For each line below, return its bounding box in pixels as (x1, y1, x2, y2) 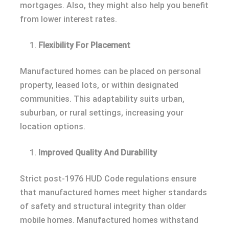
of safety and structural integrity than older (20, 201, 186, 212)
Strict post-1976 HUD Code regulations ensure (20, 174, 196, 184)
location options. (20, 122, 85, 132)
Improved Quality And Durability (38, 148, 157, 158)
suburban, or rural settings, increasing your (20, 108, 184, 118)
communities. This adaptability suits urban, (20, 94, 185, 104)
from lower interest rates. (20, 14, 117, 25)
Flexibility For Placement (38, 40, 130, 51)
